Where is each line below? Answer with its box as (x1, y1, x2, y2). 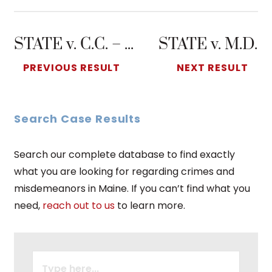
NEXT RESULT (177, 60, 248, 75)
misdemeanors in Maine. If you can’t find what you (14, 181, 250, 195)
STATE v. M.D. (158, 34, 257, 55)
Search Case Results (14, 110, 141, 126)
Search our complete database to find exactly (14, 147, 235, 161)
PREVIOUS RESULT (23, 60, 121, 75)
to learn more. (115, 198, 185, 212)
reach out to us (42, 198, 115, 212)
